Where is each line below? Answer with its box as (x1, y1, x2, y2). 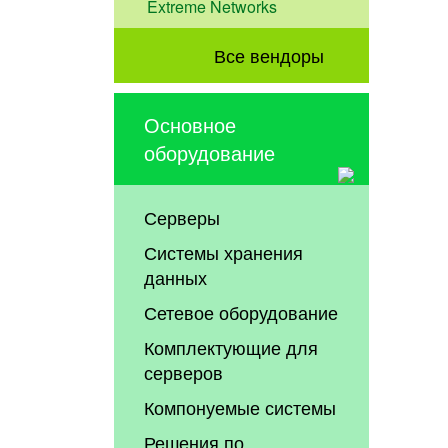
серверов (144, 359, 224, 386)
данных (144, 264, 208, 291)
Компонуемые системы (144, 394, 337, 421)
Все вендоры (213, 42, 324, 69)
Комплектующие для (144, 334, 319, 361)
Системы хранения (144, 239, 304, 266)
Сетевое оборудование (144, 299, 339, 326)
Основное (144, 110, 237, 140)
